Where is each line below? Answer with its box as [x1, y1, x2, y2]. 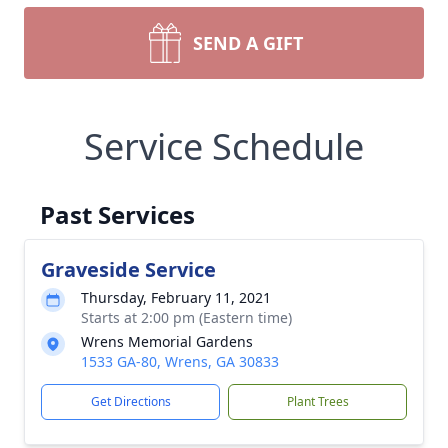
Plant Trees [286, 393, 349, 410]
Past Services [40, 198, 195, 231]
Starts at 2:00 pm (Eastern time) [81, 308, 292, 327]
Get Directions [90, 393, 171, 410]
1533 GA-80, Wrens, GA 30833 [81, 352, 279, 371]
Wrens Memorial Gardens [81, 332, 253, 351]
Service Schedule [84, 122, 364, 171]
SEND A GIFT [193, 31, 303, 55]
